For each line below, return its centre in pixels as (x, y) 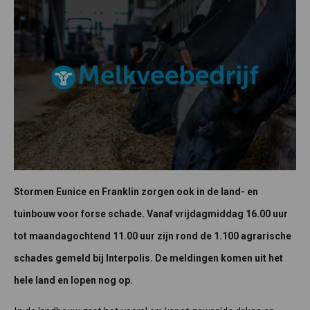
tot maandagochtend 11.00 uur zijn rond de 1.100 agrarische (153, 236)
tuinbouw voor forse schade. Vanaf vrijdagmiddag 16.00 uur (151, 214)
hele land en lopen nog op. (73, 281)
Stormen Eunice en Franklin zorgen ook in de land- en (136, 192)
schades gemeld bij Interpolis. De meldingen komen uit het (148, 258)
